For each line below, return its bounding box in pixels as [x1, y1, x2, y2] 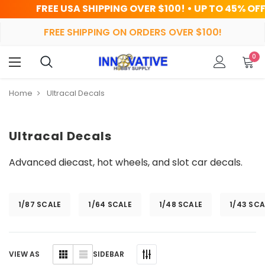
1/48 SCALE [159, 199, 203, 209]
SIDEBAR [93, 248, 124, 259]
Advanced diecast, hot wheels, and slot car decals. [9, 155, 243, 169]
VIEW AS [9, 249, 40, 260]
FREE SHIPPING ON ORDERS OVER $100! [43, 25, 222, 39]
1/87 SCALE [18, 199, 62, 209]
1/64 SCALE [88, 199, 132, 209]
